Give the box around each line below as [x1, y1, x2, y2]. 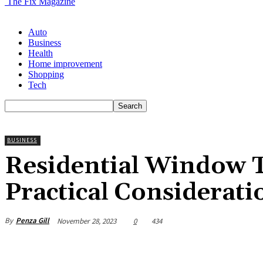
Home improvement [28, 59, 102, 69]
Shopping [28, 69, 64, 79]
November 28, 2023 [57, 215, 116, 226]
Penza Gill [16, 215, 49, 226]
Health [28, 48, 53, 58]
